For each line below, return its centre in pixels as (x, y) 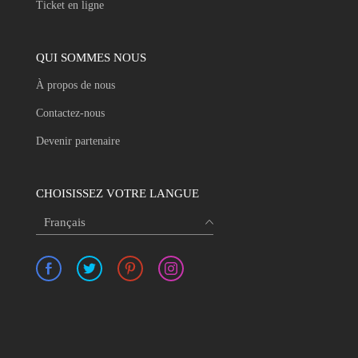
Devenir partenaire (78, 141)
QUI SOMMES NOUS (91, 58)
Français (64, 222)
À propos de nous (75, 86)
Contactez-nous (70, 113)
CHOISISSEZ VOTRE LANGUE (117, 194)
